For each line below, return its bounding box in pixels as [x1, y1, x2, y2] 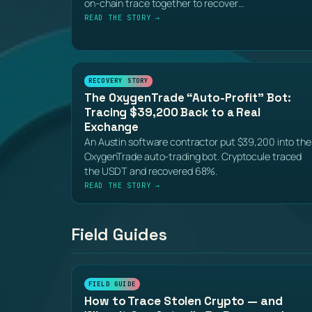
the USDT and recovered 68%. [84, 164, 218, 178]
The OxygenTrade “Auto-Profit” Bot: [84, 91, 291, 106]
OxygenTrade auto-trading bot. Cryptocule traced [84, 150, 302, 164]
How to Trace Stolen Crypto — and [84, 293, 283, 309]
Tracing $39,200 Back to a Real [84, 105, 260, 120]
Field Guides [71, 223, 168, 245]
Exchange [84, 120, 139, 135]
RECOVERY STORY [88, 77, 149, 86]
